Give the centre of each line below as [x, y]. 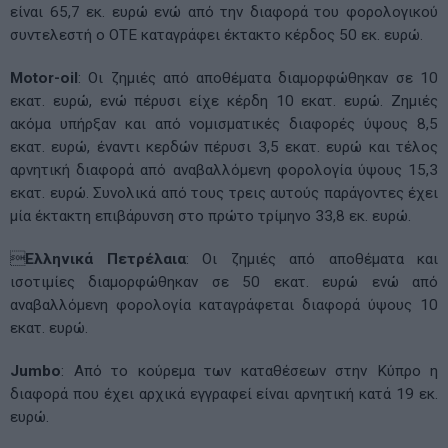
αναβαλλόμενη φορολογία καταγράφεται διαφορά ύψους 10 [224, 304]
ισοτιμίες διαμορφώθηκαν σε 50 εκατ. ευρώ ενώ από [224, 281]
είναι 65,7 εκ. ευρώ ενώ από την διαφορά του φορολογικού [224, 11]
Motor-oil [44, 77]
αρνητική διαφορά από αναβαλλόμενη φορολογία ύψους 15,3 [224, 169]
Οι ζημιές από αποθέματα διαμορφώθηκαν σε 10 [263, 77]
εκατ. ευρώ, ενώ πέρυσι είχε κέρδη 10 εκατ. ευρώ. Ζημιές [224, 100]
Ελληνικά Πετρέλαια [105, 258]
